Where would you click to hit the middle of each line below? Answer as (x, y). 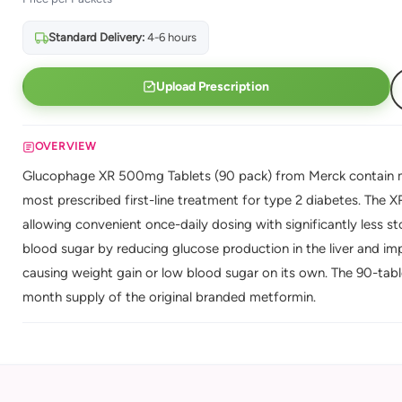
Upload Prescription (213, 86)
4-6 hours (170, 37)
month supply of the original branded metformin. (169, 297)
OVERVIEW (66, 146)
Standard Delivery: (96, 37)
